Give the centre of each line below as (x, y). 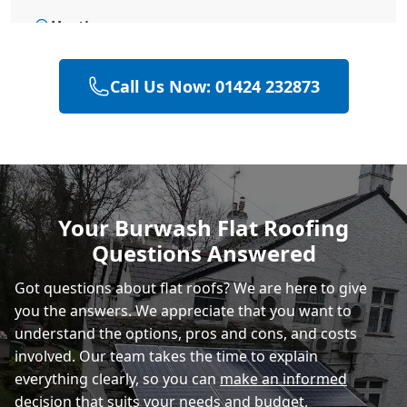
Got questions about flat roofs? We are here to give (191, 288)
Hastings (83, 26)
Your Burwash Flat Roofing (203, 227)
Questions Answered (203, 253)
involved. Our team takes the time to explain (166, 356)
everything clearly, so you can (117, 378)
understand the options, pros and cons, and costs (186, 333)
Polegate (83, 106)
